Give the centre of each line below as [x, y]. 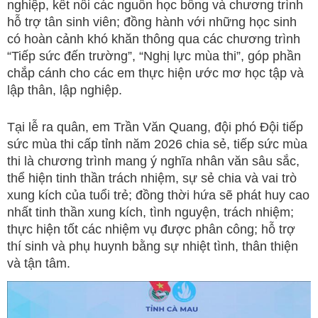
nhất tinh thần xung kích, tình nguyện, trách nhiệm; [150, 212]
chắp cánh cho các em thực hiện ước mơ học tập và [155, 73]
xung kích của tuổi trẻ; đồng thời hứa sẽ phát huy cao [158, 195]
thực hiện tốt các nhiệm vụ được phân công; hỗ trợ [151, 229]
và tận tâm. [39, 263]
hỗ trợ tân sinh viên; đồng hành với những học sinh [152, 22]
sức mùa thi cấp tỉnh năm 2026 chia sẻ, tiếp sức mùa [157, 144]
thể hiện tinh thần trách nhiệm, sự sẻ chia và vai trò [152, 178]
